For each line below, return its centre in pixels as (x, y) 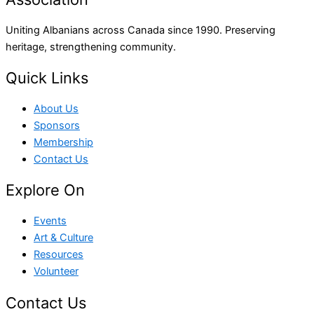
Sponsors (57, 126)
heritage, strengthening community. (91, 47)
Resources (59, 255)
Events (50, 221)
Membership (63, 143)
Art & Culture (63, 238)
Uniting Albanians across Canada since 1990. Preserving (141, 30)
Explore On (45, 190)
